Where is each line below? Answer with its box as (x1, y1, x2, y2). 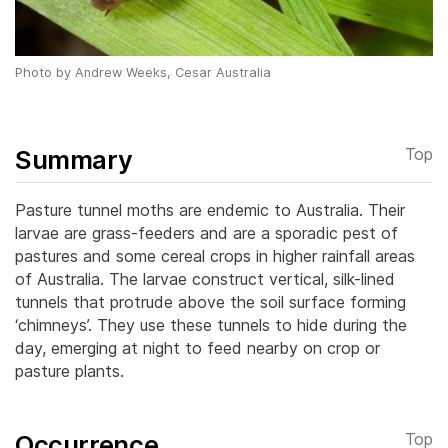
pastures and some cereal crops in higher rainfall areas (15, 245, 415, 266)
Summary (15, 143, 133, 175)
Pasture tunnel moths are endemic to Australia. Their (15, 199, 405, 220)
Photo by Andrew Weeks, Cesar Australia (15, 64, 271, 80)
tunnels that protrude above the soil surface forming (15, 291, 406, 312)
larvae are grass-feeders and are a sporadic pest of (15, 222, 398, 243)
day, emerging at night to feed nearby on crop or (15, 337, 380, 358)
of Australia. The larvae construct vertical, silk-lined (15, 268, 395, 289)
